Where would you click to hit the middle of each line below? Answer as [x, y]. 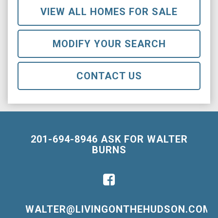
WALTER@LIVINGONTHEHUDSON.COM [118, 209]
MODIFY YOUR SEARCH [109, 44]
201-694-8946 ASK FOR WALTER [109, 139]
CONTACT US [109, 76]
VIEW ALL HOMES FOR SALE [109, 12]
